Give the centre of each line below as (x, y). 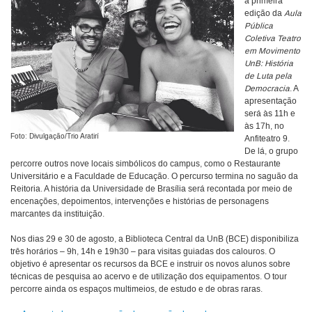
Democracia (267, 89)
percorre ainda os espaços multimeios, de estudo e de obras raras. (136, 290)
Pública (259, 26)
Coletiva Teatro (273, 39)
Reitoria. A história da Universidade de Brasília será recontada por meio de (151, 189)
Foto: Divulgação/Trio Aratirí (55, 137)
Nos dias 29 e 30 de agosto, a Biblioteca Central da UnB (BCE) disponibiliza (155, 240)
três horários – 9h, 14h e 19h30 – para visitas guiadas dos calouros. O (143, 252)
